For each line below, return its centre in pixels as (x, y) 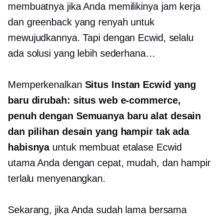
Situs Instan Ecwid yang (141, 85)
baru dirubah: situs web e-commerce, (94, 100)
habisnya (29, 147)
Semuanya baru (112, 116)
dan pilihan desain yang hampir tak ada (99, 131)
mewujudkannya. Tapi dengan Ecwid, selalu (101, 38)
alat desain (175, 116)
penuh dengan (42, 116)
